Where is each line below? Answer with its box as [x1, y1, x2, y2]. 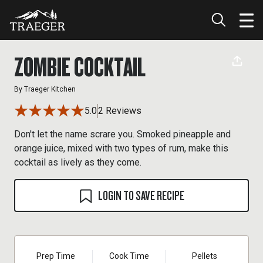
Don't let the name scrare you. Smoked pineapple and [14, 129, 231, 140]
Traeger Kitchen [24, 85, 76, 93]
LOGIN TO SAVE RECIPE [97, 187, 184, 204]
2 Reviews [98, 105, 141, 116]
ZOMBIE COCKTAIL [14, 49, 146, 83]
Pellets [192, 251, 218, 261]
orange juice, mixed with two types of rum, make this [14, 143, 228, 154]
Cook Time [109, 251, 149, 261]
